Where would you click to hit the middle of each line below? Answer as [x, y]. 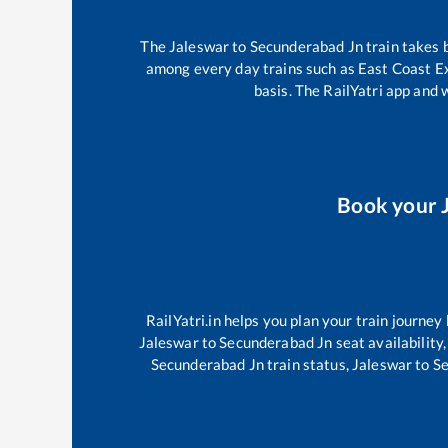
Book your [389, 205]
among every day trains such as [252, 67]
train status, [308, 364]
